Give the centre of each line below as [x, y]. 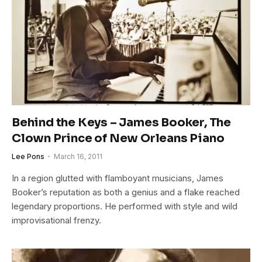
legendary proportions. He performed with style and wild [125, 206]
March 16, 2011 [78, 157]
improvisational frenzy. [56, 220]
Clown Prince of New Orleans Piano [118, 139]
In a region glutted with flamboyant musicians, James [118, 178]
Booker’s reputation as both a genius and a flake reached [126, 192]
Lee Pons [28, 157]
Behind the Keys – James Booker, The [121, 123]
